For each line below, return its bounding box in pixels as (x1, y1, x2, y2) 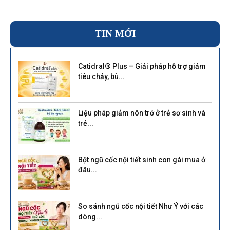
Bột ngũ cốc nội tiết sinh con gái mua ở (78, 156, 205, 164)
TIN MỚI (94, 28, 136, 40)
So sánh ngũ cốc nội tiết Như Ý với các (78, 202, 203, 211)
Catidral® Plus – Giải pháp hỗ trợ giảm (78, 62, 206, 71)
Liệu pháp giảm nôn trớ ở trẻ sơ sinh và (78, 109, 205, 118)
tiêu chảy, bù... (78, 72, 125, 81)
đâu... (78, 166, 97, 175)
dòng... (78, 213, 102, 221)
